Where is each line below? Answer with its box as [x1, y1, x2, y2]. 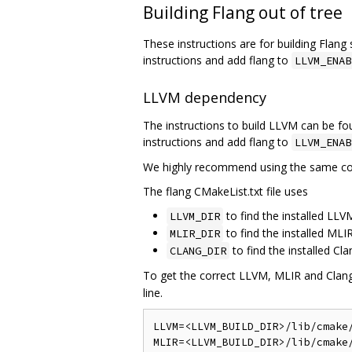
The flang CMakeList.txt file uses [143, 184, 308, 200]
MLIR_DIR [170, 226, 220, 241]
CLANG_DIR [170, 244, 226, 258]
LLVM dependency [143, 88, 266, 108]
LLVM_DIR [170, 209, 220, 224]
